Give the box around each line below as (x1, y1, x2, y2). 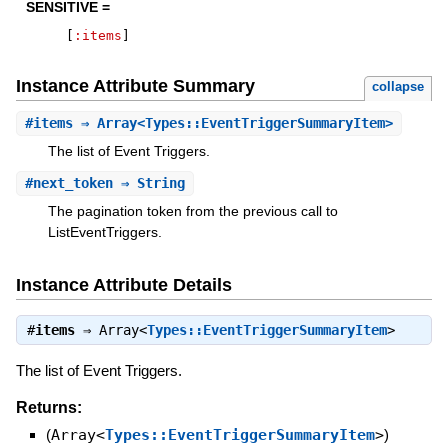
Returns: (15, 399, 82, 417)
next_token (32, 174, 113, 191)
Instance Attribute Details (15, 275, 232, 296)
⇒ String (112, 174, 185, 191)
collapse (372, 79, 425, 95)
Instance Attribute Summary (15, 76, 255, 97)
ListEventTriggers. (47, 223, 162, 240)
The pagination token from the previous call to (47, 202, 338, 219)
